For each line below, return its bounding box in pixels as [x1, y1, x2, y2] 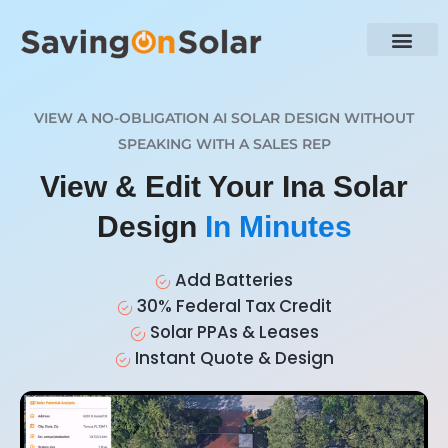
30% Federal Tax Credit [132, 294, 332, 319]
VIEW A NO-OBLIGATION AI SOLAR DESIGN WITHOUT [34, 109, 414, 128]
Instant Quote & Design [130, 346, 334, 371]
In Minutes [204, 210, 352, 244]
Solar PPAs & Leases [145, 320, 319, 345]
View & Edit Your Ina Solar [40, 170, 408, 204]
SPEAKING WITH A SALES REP [117, 135, 331, 154]
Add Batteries [171, 268, 293, 293]
